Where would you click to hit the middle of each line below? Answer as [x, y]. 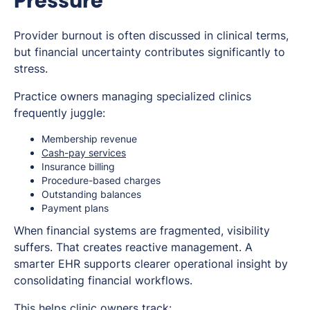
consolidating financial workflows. [103, 281]
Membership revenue [89, 139]
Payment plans [75, 208]
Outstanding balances [91, 194]
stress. [31, 69]
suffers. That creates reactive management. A [133, 247]
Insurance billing [78, 167]
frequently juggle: [60, 113]
